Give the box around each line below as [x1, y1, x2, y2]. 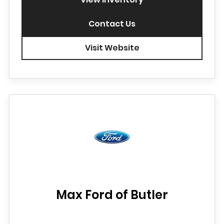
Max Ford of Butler [56, 186, 168, 203]
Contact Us [88, 18, 135, 29]
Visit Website [84, 42, 139, 53]
